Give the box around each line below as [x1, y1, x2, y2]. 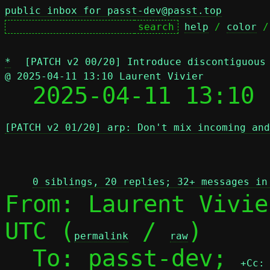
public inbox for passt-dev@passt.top [5, 5, 222, 16]
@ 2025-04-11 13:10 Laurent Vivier [5, 71, 204, 82]
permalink [74, 230, 128, 242]
